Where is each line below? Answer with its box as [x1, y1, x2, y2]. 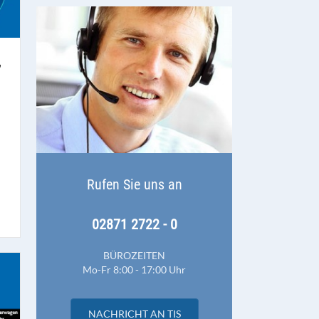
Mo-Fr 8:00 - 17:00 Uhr [83, 263, 186, 276]
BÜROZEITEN [103, 249, 165, 262]
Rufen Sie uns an [86, 176, 182, 194]
